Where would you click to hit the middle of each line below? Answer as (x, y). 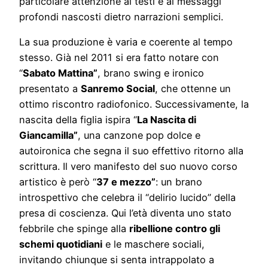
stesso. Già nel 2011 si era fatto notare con (119, 58)
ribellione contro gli (175, 229)
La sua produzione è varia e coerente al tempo (126, 42)
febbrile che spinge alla (74, 229)
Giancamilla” (48, 135)
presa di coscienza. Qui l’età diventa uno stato (125, 213)
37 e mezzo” (126, 182)
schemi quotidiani (61, 244)
